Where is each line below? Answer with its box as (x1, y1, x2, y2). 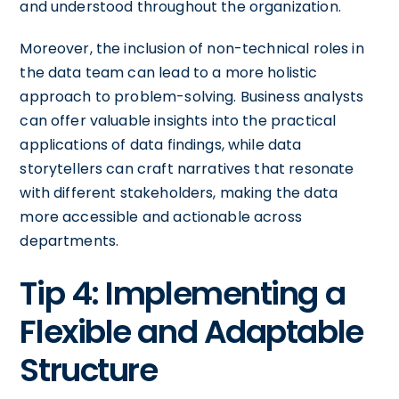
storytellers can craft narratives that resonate (20, 158, 354, 179)
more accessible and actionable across (20, 206, 302, 227)
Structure (20, 346, 158, 393)
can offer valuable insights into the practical (20, 110, 337, 131)
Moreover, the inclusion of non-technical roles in (20, 37, 364, 59)
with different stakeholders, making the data (20, 182, 338, 203)
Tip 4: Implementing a (20, 270, 346, 316)
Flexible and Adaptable (20, 308, 363, 354)
